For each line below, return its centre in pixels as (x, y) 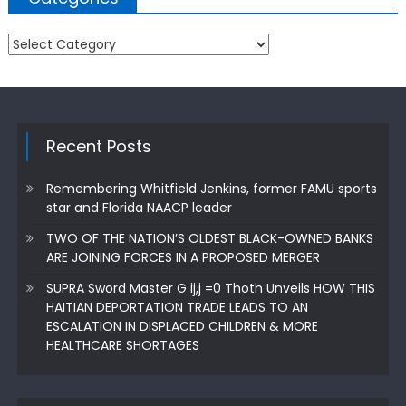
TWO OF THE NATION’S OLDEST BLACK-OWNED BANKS (209, 239)
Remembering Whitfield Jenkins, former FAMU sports (211, 189)
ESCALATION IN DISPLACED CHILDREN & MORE (182, 327)
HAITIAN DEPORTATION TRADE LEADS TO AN (177, 308)
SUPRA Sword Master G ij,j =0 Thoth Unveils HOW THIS (210, 289)
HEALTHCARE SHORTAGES (122, 346)
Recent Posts (98, 147)
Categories (42, 43)
